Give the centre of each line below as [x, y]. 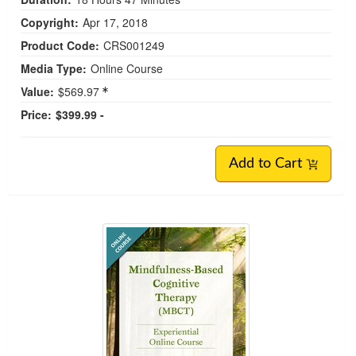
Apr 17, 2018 [117, 23]
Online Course [127, 69]
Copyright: [50, 23]
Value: [37, 92]
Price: [36, 115]
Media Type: [54, 69]
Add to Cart [267, 164]
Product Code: [60, 46]
